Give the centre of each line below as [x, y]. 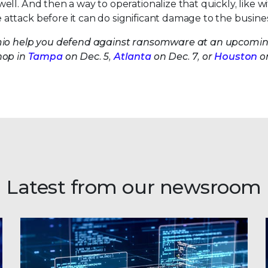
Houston [236, 57]
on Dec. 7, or [183, 57]
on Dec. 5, [88, 57]
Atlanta [132, 57]
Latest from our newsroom [134, 187]
